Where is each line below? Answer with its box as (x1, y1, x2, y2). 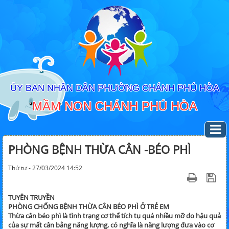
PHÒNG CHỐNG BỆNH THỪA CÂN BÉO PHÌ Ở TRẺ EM (8, 202, 169, 211)
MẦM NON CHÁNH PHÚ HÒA (32, 99, 197, 113)
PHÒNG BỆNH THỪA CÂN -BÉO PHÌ (8, 142, 191, 157)
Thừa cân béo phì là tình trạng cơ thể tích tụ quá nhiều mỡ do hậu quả (8, 211, 221, 220)
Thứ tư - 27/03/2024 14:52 (8, 164, 82, 172)
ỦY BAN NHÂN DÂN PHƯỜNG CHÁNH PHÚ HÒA (10, 83, 219, 93)
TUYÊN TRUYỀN (8, 193, 55, 202)
